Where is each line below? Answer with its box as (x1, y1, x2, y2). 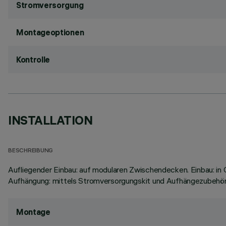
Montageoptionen (16, 27, 84, 37)
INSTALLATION (8, 112, 93, 128)
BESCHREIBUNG (8, 148, 53, 154)
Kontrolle (16, 54, 50, 65)
